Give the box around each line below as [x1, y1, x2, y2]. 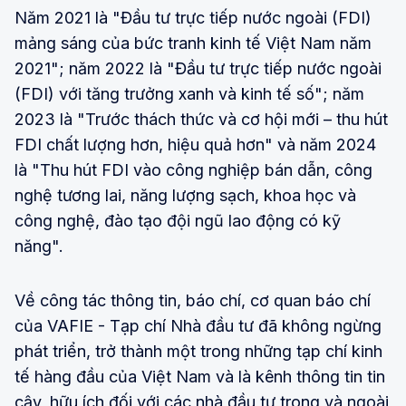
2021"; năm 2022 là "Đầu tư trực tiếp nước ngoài [14, 58, 382, 78]
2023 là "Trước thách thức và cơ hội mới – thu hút [14, 109, 388, 129]
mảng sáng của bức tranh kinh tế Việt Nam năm [14, 33, 372, 53]
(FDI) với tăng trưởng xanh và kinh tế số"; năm [14, 83, 364, 103]
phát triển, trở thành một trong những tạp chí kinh [14, 341, 382, 361]
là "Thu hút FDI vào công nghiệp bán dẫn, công [14, 159, 372, 179]
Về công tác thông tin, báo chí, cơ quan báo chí [14, 290, 371, 310]
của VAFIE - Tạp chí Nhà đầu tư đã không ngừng [14, 315, 382, 335]
